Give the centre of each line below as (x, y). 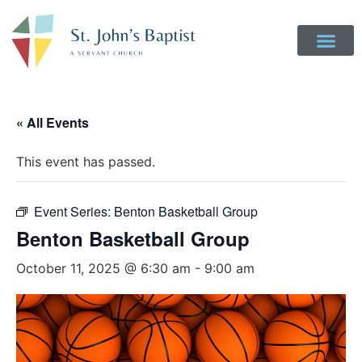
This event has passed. (86, 162)
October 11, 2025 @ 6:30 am (103, 268)
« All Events (53, 122)
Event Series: (74, 211)
